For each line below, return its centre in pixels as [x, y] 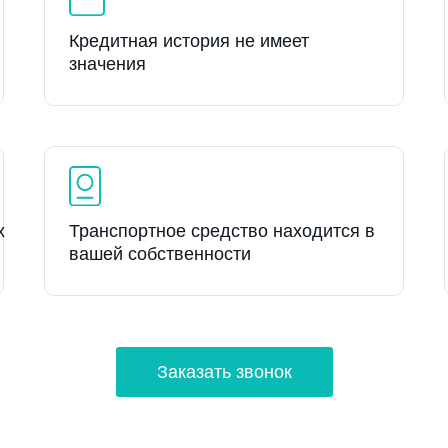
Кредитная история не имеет [189, 41]
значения [107, 64]
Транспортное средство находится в [222, 231]
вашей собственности [160, 254]
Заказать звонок [224, 371]
